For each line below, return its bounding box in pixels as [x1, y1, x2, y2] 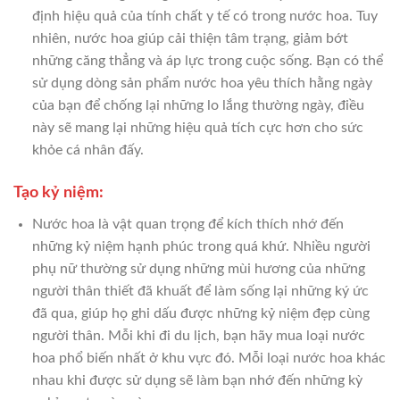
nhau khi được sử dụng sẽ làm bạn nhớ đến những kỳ [31, 372, 362, 387]
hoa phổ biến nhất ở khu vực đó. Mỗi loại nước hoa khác [31, 350, 386, 365]
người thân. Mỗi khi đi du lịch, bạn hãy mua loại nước [31, 328, 365, 343]
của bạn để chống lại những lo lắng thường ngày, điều [31, 97, 364, 112]
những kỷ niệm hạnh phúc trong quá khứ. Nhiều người [31, 238, 371, 254]
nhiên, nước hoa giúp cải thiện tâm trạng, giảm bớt [31, 30, 348, 46]
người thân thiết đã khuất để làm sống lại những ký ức [31, 283, 369, 298]
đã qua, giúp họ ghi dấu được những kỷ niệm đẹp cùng [31, 305, 370, 321]
